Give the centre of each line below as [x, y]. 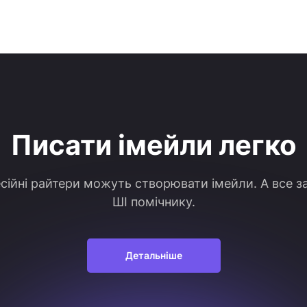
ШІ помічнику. [153, 202]
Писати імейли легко [153, 145]
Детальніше [153, 255]
